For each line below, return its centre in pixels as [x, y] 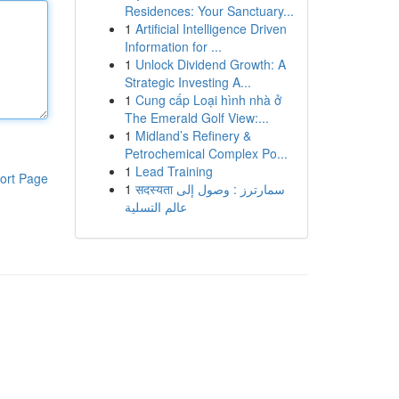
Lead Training [174, 171]
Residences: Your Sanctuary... [209, 11]
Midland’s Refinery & [193, 135]
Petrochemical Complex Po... [206, 153]
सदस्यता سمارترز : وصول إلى [155, 189]
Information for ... [173, 46]
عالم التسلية [155, 207]
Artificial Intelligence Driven [211, 28]
